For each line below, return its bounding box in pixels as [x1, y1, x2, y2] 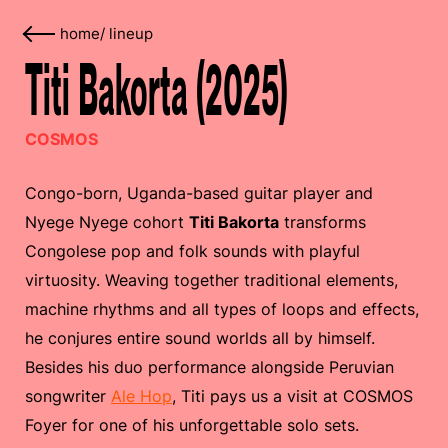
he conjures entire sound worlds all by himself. [25, 328, 375, 348]
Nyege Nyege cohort [25, 212, 189, 232]
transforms [279, 212, 366, 232]
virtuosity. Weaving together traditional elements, [25, 270, 398, 290]
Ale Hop [111, 386, 172, 406]
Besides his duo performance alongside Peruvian [25, 357, 394, 377]
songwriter [25, 386, 111, 406]
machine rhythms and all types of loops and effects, [25, 299, 419, 319]
